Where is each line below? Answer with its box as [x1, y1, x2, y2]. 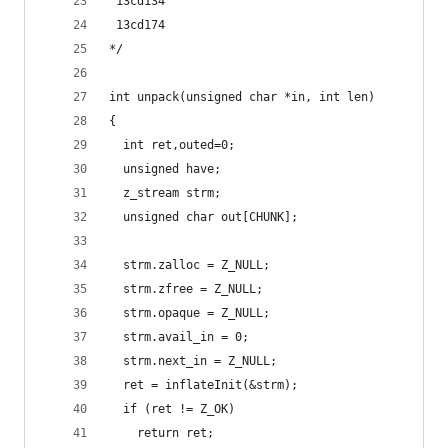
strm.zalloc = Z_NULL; [109, 258, 270, 272]
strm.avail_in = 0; [109, 330, 249, 344]
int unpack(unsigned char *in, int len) [109, 90, 375, 104]
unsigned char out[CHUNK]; [109, 210, 298, 224]
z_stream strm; [109, 186, 221, 200]
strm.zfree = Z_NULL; [109, 282, 263, 296]
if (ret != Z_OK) [109, 402, 235, 416]
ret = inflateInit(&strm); [109, 378, 298, 392]
